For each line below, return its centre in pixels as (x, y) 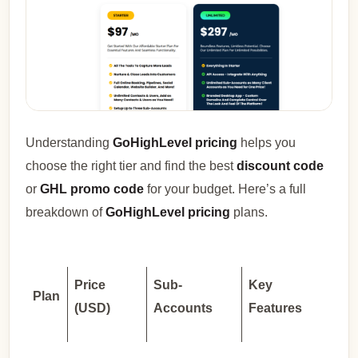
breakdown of (66, 213)
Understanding (70, 143)
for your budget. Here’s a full (225, 189)
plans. (249, 213)
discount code (280, 166)
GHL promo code (92, 189)
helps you (267, 143)
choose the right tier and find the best (131, 166)
